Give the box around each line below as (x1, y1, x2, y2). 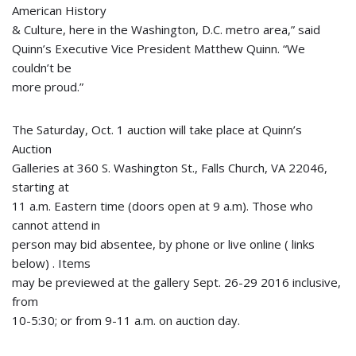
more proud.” (12, 79, 83, 95)
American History (12, 2, 106, 18)
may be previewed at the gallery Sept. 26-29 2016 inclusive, (12, 274, 341, 290)
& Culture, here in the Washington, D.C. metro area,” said (12, 21, 320, 37)
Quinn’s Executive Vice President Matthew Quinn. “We (12, 41, 305, 56)
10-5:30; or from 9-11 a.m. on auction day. (12, 312, 240, 328)
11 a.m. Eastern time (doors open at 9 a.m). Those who (12, 198, 313, 214)
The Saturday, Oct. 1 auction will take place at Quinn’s (12, 122, 302, 137)
